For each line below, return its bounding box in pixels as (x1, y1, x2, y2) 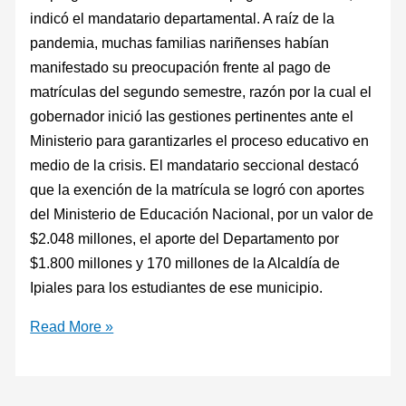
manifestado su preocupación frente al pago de (30, 58, 332, 75)
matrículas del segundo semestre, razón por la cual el (30, 82, 372, 100)
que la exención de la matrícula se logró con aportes (30, 180, 365, 198)
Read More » (30, 318, 114, 335)
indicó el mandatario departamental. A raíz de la (30, 9, 335, 26)
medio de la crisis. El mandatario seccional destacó (30, 156, 360, 173)
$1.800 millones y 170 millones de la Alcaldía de (30, 254, 341, 271)
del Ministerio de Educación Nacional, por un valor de (30, 205, 374, 222)
